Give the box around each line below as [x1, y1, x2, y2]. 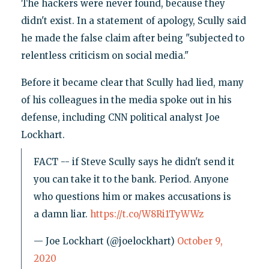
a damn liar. [33, 208, 90, 220]
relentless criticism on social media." [20, 49, 189, 61]
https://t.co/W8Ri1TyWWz [89, 208, 204, 220]
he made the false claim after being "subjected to [20, 32, 244, 44]
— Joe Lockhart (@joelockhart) [33, 235, 177, 247]
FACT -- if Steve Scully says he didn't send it [33, 156, 235, 168]
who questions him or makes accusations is [33, 190, 231, 202]
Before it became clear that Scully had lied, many [20, 76, 244, 88]
